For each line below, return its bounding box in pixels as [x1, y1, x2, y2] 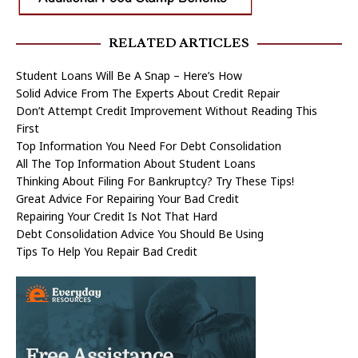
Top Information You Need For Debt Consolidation [16, 138, 281, 154]
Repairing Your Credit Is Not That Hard [16, 209, 217, 225]
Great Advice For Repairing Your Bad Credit [16, 191, 239, 207]
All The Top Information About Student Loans [16, 156, 256, 172]
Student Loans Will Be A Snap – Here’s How [16, 68, 242, 84]
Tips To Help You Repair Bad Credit [16, 244, 197, 260]
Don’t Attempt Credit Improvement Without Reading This [16, 103, 317, 119]
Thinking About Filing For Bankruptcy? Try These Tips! [16, 173, 294, 189]
